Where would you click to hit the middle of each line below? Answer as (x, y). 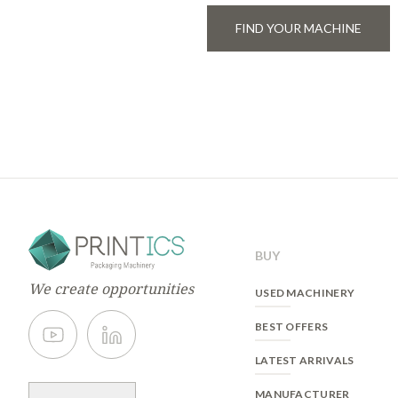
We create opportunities (111, 289)
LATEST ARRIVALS (304, 361)
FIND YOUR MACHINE (298, 28)
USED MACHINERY (305, 293)
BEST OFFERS (291, 327)
